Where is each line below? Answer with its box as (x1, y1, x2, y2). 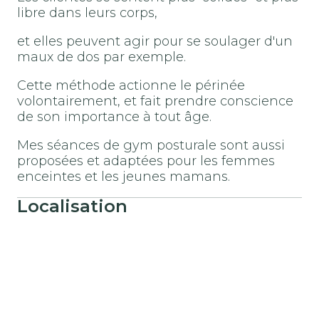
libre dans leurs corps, (17, 4, 157, 21)
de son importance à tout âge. (17, 108, 211, 125)
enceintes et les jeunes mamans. (17, 168, 230, 184)
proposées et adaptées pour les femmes (17, 152, 275, 169)
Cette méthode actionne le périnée (17, 77, 245, 93)
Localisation (17, 195, 127, 216)
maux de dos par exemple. (17, 48, 186, 65)
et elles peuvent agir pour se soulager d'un (17, 33, 293, 49)
